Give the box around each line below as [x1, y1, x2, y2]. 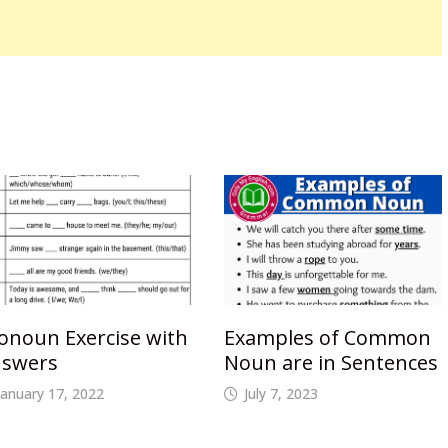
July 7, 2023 [244, 384, 319, 404]
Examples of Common [224, 324, 432, 352]
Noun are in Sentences [224, 349, 439, 377]
